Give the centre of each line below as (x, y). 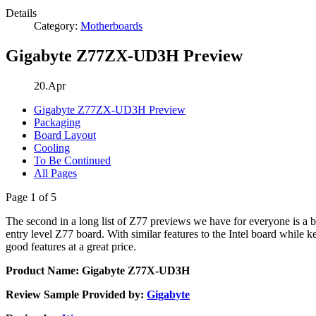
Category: (57, 26)
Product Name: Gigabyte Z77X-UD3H (98, 270)
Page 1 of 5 (31, 197)
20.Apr (50, 85)
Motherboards (111, 26)
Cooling (52, 147)
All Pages (55, 173)
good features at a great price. (71, 246)
